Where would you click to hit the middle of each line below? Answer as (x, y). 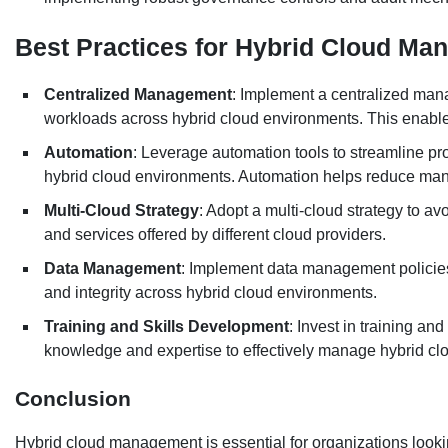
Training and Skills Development (166, 327)
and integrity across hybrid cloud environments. (212, 293)
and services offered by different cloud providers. (217, 235)
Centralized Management (138, 95)
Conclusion (73, 399)
